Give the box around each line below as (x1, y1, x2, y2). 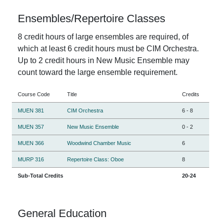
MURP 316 (18, 156, 44, 162)
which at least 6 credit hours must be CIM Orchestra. (18, 44, 199, 53)
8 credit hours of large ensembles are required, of (18, 32, 188, 41)
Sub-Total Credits (18, 172, 63, 179)
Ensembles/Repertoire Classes (18, 12, 165, 25)
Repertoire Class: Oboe (67, 156, 124, 162)
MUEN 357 (18, 123, 44, 130)
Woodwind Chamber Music (67, 140, 131, 146)
